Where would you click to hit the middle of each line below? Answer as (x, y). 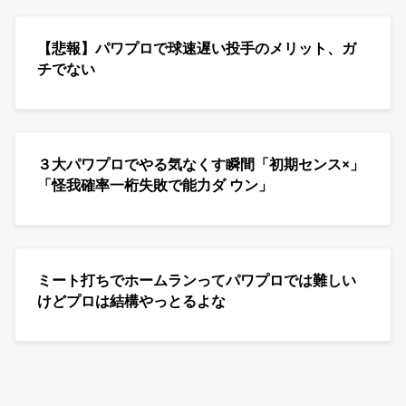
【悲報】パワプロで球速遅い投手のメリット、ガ (197, 48)
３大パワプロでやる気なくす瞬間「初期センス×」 (201, 164)
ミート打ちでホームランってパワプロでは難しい (197, 280)
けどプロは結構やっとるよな (131, 301)
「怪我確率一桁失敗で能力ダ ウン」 (155, 185)
